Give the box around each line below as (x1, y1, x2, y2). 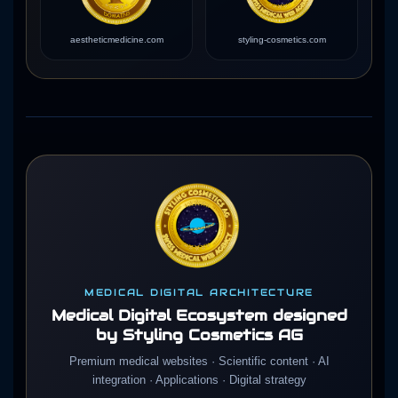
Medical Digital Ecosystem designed (51, 305, 347, 325)
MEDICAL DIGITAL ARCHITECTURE (84, 285, 314, 298)
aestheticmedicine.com (69, 34, 163, 44)
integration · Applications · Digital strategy (92, 372, 306, 386)
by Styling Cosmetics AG (95, 324, 303, 345)
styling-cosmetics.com (237, 34, 326, 44)
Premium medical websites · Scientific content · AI (68, 354, 330, 368)
